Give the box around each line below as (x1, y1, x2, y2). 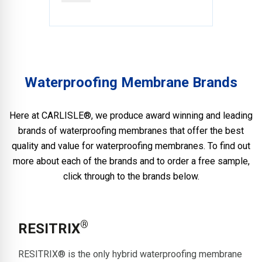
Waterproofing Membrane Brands (25, 74, 237, 91)
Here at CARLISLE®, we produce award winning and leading (9, 109, 253, 121)
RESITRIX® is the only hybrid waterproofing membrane (18, 248, 242, 260)
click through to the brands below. (63, 170, 199, 182)
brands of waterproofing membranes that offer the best (18, 125, 244, 136)
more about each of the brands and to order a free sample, (12, 155, 250, 167)
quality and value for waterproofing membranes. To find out (12, 140, 250, 151)
